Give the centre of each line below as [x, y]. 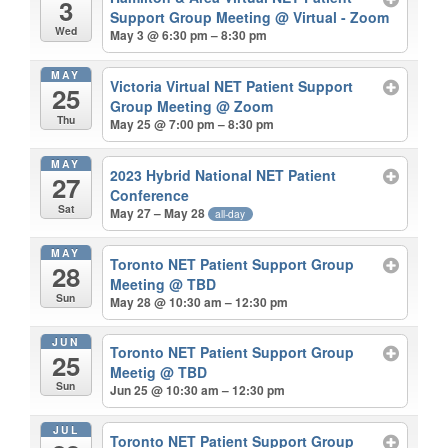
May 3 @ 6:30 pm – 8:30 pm [189, 35]
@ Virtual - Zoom [332, 17]
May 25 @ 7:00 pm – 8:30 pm [192, 124]
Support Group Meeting [193, 17]
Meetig [135, 372]
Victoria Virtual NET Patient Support [232, 86]
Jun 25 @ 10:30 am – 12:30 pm [198, 390]
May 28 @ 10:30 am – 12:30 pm [199, 301]
